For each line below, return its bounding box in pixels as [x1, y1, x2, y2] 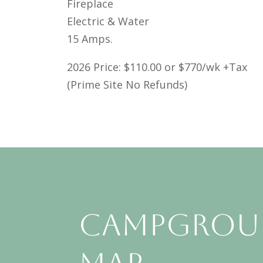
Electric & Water [66, 14, 149, 29]
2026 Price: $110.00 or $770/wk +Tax [66, 60, 247, 75]
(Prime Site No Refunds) [66, 77, 187, 92]
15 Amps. [66, 32, 113, 46]
